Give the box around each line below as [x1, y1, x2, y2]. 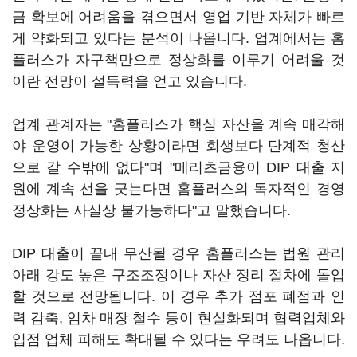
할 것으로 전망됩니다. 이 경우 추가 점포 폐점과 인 [12, 288, 345, 304]
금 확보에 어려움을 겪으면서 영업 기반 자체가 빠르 [12, 9, 345, 25]
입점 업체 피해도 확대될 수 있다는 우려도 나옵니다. [12, 331, 345, 347]
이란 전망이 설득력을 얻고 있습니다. [12, 73, 247, 89]
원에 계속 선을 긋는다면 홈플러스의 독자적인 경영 [12, 181, 345, 197]
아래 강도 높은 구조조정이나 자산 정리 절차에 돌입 [12, 267, 345, 283]
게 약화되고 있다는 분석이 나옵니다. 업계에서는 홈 [12, 30, 345, 46]
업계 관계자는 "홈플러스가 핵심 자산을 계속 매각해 [12, 116, 345, 132]
